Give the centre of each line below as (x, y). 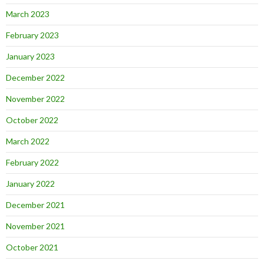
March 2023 (28, 14)
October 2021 (32, 247)
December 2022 (35, 77)
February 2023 (32, 35)
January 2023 (30, 56)
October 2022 (32, 120)
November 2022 (35, 99)
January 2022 (30, 184)
